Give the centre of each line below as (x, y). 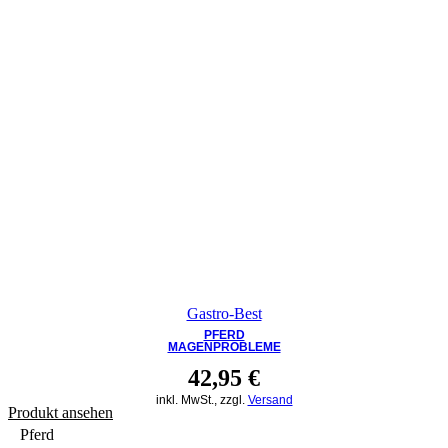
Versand (270, 399)
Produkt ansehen (60, 412)
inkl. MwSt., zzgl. (201, 399)
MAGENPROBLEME (224, 346)
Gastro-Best (224, 313)
